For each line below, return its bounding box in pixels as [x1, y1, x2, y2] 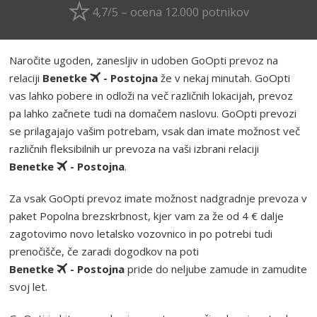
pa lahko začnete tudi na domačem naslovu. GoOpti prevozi [9, 105, 297, 120]
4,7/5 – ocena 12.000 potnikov [91, 4, 249, 20]
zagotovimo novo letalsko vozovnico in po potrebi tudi [9, 226, 273, 241]
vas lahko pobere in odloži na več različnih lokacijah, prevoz [9, 88, 294, 103]
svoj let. [9, 279, 48, 294]
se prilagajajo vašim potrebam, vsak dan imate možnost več [9, 123, 301, 138]
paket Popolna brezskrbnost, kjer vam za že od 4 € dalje [9, 208, 284, 223]
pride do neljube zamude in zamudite [125, 261, 308, 276]
